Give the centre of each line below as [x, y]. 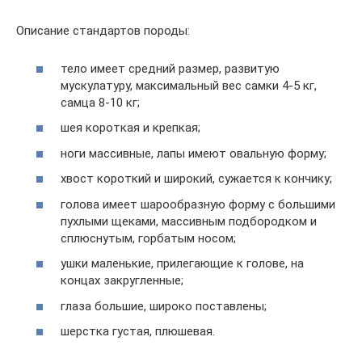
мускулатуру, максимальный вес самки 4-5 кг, [189, 85]
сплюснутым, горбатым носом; [148, 238]
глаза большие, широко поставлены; [164, 306]
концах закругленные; [122, 280]
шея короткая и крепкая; [130, 128]
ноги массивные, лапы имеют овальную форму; [194, 153]
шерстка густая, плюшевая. [138, 331]
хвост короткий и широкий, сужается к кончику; [196, 179]
